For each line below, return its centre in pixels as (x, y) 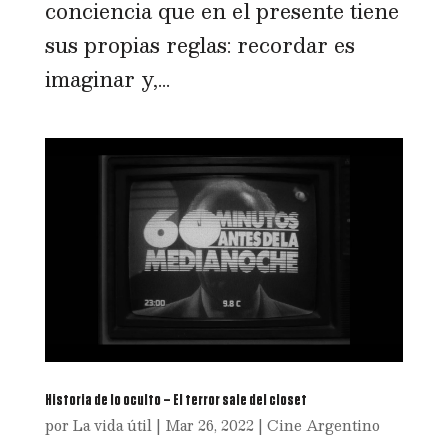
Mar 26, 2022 (209, 424)
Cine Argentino (323, 424)
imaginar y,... (107, 78)
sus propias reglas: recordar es (199, 44)
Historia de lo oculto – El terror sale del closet (175, 399)
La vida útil (112, 424)
